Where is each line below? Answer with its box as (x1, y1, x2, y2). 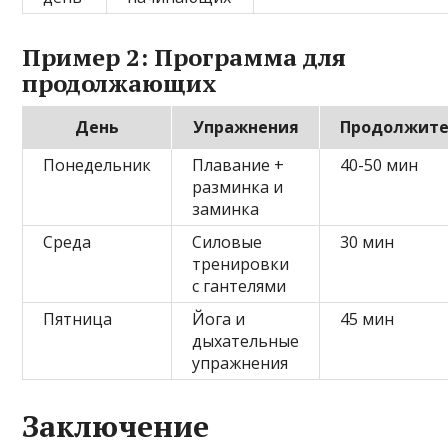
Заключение (22, 405, 210, 446)
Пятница (43, 307, 113, 330)
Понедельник (43, 153, 152, 176)
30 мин (340, 230, 395, 253)
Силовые (192, 230, 263, 253)
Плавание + (192, 153, 285, 176)
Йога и (192, 307, 246, 330)
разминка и (192, 175, 284, 198)
